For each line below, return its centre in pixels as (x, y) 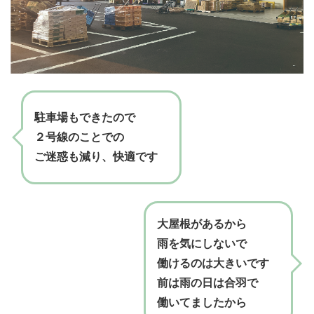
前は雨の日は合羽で (207, 283)
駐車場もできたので (85, 117)
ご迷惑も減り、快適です (96, 156)
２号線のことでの (79, 137)
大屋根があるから (202, 224)
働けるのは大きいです (213, 264)
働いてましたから (202, 303)
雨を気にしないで (202, 244)
